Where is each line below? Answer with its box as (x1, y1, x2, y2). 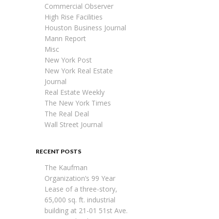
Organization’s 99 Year (44, 174, 115, 183)
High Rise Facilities (44, 12, 103, 22)
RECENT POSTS (36, 148, 81, 155)
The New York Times (44, 98, 111, 108)
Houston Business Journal (44, 23, 126, 33)
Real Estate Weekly (44, 88, 105, 97)
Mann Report (44, 34, 86, 44)
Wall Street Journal (44, 120, 103, 130)
